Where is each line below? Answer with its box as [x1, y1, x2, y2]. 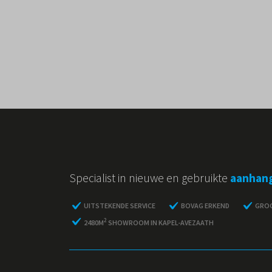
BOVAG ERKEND [181, 201, 229, 211]
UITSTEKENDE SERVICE [84, 201, 155, 211]
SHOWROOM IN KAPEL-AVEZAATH [107, 218, 214, 228]
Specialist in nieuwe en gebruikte [69, 171, 230, 186]
